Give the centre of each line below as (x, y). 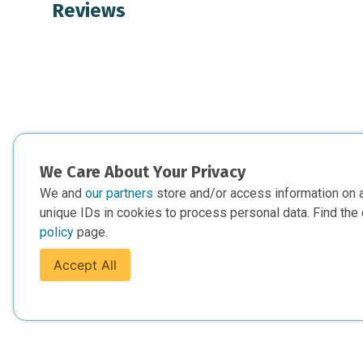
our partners (121, 193)
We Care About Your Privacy (143, 172)
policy (58, 232)
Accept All (85, 265)
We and (62, 193)
